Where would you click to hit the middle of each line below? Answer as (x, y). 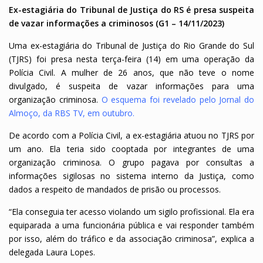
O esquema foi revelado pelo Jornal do (178, 99)
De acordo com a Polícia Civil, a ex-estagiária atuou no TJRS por (131, 135)
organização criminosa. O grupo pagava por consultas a (131, 162)
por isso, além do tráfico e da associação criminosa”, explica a (131, 238)
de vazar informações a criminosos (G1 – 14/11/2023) (117, 23)
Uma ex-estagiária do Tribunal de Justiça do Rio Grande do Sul (131, 45)
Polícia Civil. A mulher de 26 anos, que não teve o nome (131, 72)
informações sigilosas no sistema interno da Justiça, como (131, 176)
